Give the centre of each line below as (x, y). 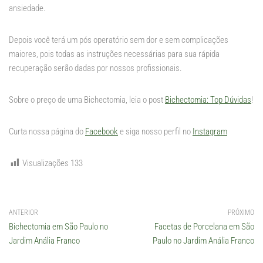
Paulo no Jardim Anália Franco (203, 240)
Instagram (210, 131)
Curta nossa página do (47, 131)
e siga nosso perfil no (155, 131)
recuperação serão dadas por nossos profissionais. (95, 68)
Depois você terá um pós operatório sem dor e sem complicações (119, 40)
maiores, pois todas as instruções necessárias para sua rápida (114, 54)
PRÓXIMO (241, 212)
